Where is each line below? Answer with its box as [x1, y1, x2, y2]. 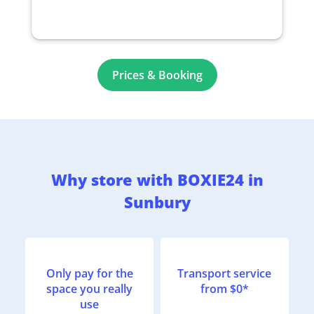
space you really [46, 280, 133, 296]
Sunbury [123, 191, 191, 212]
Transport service [177, 265, 272, 281]
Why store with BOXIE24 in [50, 168, 264, 190]
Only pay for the [46, 265, 133, 281]
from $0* [200, 280, 249, 296]
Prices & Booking [111, 67, 203, 83]
